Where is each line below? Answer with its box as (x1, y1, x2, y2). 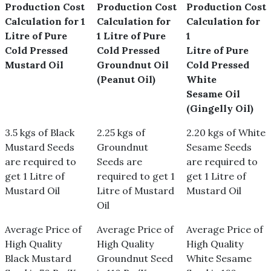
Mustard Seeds (5, 140, 74, 153)
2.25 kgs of (97, 126, 145, 139)
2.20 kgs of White (186, 126, 266, 139)
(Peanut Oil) (97, 73, 155, 85)
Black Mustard (5, 252, 71, 264)
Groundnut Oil (97, 58, 169, 71)
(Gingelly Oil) (186, 102, 253, 114)
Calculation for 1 (5, 15, 85, 27)
